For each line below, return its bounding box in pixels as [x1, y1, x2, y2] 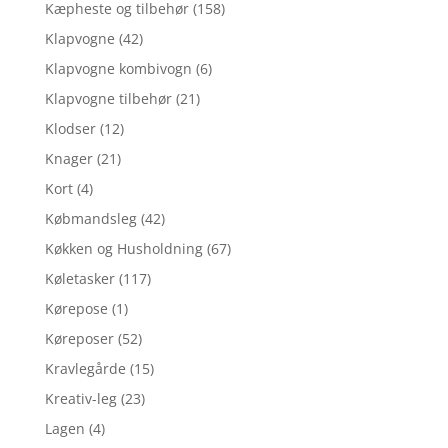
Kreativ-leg [44, 388, 117, 408]
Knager [44, 148, 93, 168]
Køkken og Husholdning [44, 238, 203, 258]
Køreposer [44, 328, 114, 348]
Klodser [44, 118, 96, 138]
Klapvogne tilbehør [44, 88, 172, 108]
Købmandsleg [44, 208, 137, 228]
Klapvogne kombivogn [44, 58, 192, 78]
